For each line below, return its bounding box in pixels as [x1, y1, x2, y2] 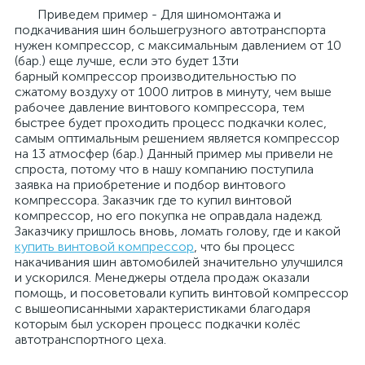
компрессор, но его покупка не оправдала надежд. [15, 208, 323, 223]
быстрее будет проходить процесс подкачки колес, [15, 115, 327, 130]
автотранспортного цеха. [15, 332, 166, 347]
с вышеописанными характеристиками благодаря [15, 301, 310, 316]
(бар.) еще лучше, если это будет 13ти [15, 53, 239, 68]
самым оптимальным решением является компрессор [15, 130, 340, 146]
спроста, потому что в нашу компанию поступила [15, 161, 314, 177]
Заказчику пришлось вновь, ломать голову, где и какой [15, 223, 341, 239]
